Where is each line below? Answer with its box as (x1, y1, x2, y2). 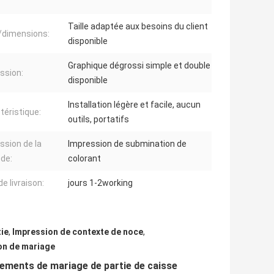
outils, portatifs (68, 114, 129, 125)
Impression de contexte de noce (12, 227, 143, 237)
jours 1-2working (68, 178, 133, 188)
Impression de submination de (68, 139, 187, 149)
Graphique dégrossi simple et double (68, 61, 210, 71)
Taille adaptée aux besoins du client (68, 21, 208, 32)
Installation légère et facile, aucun (68, 100, 201, 110)
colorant (68, 154, 101, 164)
